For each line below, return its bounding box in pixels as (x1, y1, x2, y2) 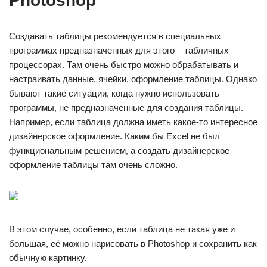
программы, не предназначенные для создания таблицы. (9, 102, 243, 113)
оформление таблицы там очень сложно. (9, 159, 178, 170)
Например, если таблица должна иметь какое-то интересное (9, 116, 257, 127)
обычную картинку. (9, 252, 86, 263)
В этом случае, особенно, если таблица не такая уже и (9, 223, 235, 234)
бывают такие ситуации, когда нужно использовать (9, 88, 219, 98)
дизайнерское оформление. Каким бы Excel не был (9, 131, 220, 141)
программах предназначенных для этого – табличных (9, 45, 229, 55)
